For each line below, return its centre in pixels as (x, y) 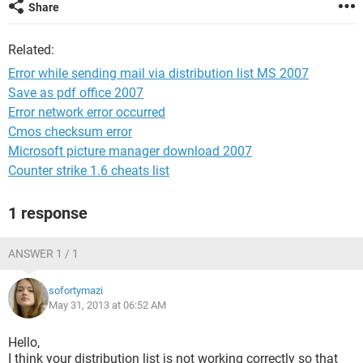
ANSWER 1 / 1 (43, 254)
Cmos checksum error (70, 132)
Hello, (24, 342)
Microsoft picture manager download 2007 (130, 151)
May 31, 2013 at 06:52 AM (107, 305)
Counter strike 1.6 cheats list (89, 171)
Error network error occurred (87, 112)
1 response (48, 213)
